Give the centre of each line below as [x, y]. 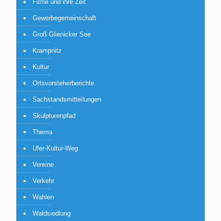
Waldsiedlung [52, 213]
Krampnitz [47, 51]
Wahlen [43, 197]
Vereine [43, 165]
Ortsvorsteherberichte [63, 83]
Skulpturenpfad [54, 116]
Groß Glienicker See [62, 34]
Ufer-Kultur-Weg [55, 148]
